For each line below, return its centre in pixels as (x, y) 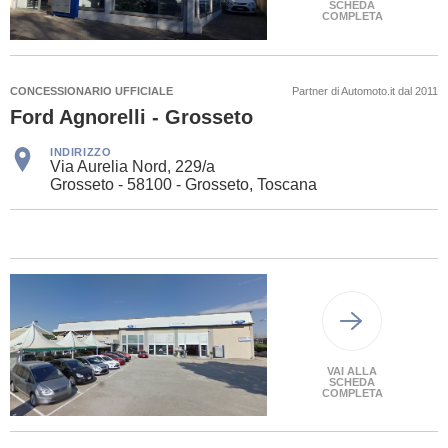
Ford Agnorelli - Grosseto (131, 117)
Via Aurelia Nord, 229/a (132, 167)
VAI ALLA (352, 371)
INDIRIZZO (81, 152)
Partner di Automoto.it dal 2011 (365, 91)
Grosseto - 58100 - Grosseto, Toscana (183, 185)
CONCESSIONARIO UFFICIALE (91, 91)
